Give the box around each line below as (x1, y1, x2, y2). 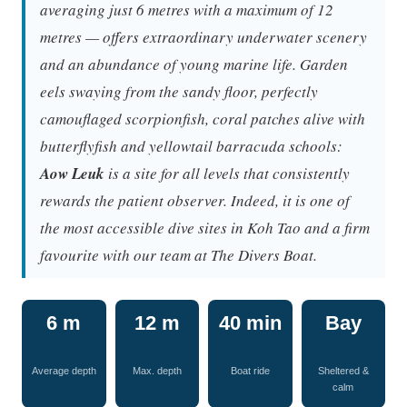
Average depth (31, 365, 96, 377)
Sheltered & (317, 365, 369, 377)
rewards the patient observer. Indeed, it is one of (40, 190, 350, 212)
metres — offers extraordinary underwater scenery (40, 26, 367, 48)
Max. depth (132, 365, 182, 377)
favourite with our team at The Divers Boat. (40, 244, 317, 266)
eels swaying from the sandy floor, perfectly (40, 81, 318, 103)
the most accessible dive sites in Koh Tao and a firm (40, 217, 370, 239)
